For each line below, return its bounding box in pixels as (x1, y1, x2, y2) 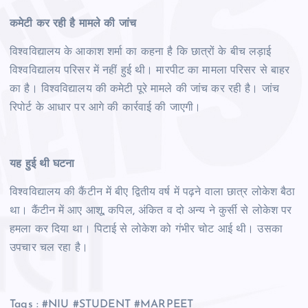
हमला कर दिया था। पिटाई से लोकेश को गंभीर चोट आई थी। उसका (10, 223, 283, 235)
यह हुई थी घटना (10, 158, 75, 170)
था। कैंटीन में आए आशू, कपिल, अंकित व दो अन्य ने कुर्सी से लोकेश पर (10, 205, 292, 217)
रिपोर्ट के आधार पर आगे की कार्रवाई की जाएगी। (10, 102, 205, 113)
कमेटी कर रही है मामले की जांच (10, 18, 140, 30)
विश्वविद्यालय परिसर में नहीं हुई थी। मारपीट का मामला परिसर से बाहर (10, 65, 290, 76)
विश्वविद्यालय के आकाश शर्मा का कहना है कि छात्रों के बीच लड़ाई (10, 46, 272, 58)
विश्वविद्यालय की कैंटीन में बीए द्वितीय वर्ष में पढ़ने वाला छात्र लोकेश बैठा (10, 186, 296, 198)
